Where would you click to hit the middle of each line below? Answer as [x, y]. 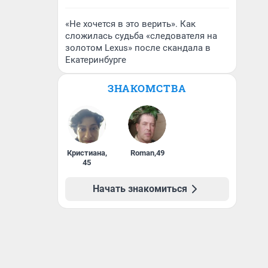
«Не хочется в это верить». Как [130, 24]
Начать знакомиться [140, 189]
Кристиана [86, 153]
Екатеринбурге [96, 60]
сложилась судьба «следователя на [141, 36]
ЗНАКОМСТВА [147, 88]
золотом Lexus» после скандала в [138, 48]
